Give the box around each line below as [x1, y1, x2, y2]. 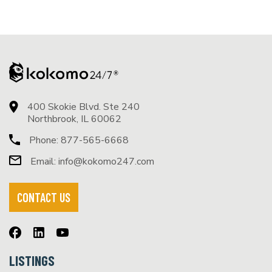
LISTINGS [9, 253, 55, 269]
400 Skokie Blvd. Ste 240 [27, 100, 140, 114]
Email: [30, 155, 58, 169]
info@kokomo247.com [58, 155, 154, 169]
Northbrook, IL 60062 [27, 112, 121, 126]
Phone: [29, 134, 61, 148]
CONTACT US [17, 190, 70, 205]
